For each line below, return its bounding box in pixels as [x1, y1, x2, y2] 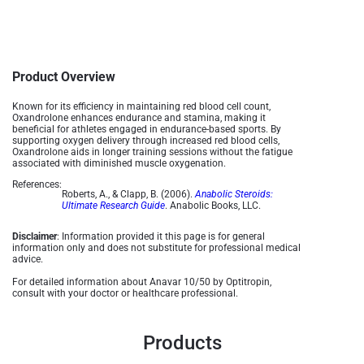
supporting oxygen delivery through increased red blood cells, [12, 135, 279, 146]
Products [142, 331, 222, 354]
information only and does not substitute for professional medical [12, 242, 301, 253]
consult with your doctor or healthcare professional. [12, 288, 238, 299]
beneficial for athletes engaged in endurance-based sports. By [12, 123, 281, 135]
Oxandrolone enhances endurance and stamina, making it [12, 112, 266, 123]
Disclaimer [12, 231, 57, 242]
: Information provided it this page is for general [57, 231, 265, 242]
